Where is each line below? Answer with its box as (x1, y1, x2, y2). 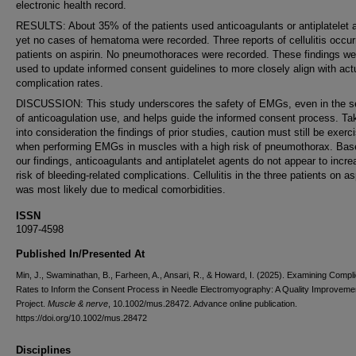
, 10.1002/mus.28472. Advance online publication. (108, 299, 297, 308)
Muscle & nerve (48, 299, 108, 308)
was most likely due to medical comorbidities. (16, 184, 226, 195)
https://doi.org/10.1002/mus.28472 (16, 313, 147, 323)
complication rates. (16, 77, 103, 89)
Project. (16, 299, 48, 308)
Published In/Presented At (16, 248, 145, 260)
